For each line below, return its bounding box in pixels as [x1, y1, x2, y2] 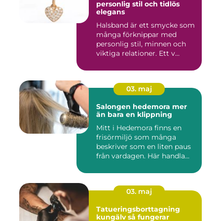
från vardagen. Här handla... [96, 151, 189, 160]
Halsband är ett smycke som [96, 20, 195, 30]
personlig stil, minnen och [96, 39, 186, 48]
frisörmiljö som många [96, 132, 176, 142]
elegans [96, 7, 125, 16]
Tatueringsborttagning [96, 204, 180, 214]
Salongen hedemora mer [96, 102, 172, 111]
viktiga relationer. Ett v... [96, 48, 180, 58]
